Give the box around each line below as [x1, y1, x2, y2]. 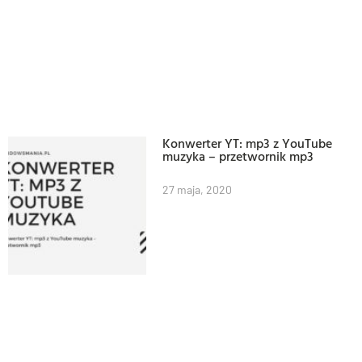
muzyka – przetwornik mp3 [162, 146, 314, 166]
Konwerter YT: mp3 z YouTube [162, 133, 333, 154]
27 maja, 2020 [162, 183, 233, 197]
